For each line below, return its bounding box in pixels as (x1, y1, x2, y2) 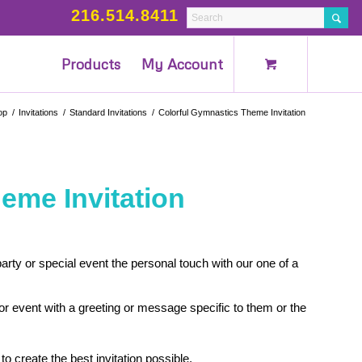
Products (61, 55, 121, 73)
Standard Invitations (69, 107, 147, 117)
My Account (141, 55, 224, 73)
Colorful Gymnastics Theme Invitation (158, 107, 305, 117)
